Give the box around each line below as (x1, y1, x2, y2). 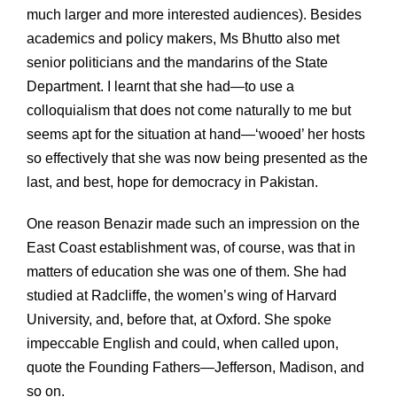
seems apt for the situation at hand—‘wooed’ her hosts (27, 126, 365, 142)
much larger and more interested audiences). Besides (27, 6, 362, 22)
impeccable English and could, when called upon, (27, 335, 339, 351)
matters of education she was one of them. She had (27, 263, 346, 279)
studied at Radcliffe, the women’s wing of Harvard (27, 287, 337, 303)
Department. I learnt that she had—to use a (27, 78, 294, 94)
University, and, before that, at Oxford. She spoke (27, 311, 331, 327)
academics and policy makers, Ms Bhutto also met (27, 30, 339, 46)
